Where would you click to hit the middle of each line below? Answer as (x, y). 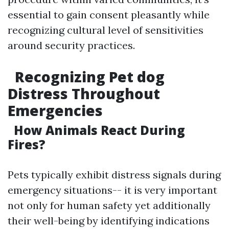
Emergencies (55, 110)
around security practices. (71, 45)
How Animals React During (98, 130)
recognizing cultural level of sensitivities (106, 30)
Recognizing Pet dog (88, 77)
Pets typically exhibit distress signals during (114, 175)
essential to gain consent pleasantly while (109, 15)
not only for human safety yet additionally (109, 205)
